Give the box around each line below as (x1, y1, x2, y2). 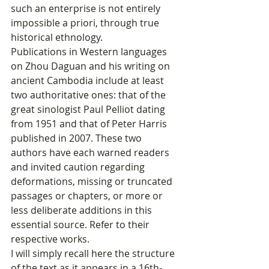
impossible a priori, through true (11, 16, 162, 30)
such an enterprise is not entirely (11, 2, 163, 16)
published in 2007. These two (11, 131, 144, 145)
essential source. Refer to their (11, 218, 152, 232)
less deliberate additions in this (11, 204, 154, 217)
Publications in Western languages (11, 45, 169, 59)
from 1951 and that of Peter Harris (11, 117, 169, 131)
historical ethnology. (11, 31, 103, 44)
